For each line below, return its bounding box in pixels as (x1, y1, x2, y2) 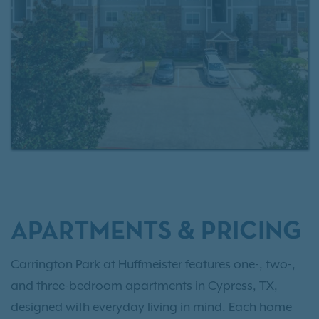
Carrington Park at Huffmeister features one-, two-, (11, 256, 296, 271)
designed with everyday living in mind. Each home (11, 299, 292, 314)
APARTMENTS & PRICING (11, 220, 302, 244)
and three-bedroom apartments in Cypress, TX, (11, 278, 278, 293)
